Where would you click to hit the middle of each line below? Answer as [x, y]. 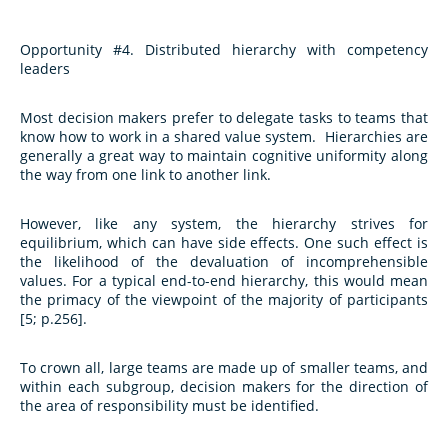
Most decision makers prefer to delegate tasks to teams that [224, 118]
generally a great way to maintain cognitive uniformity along [224, 156]
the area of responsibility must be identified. [169, 406]
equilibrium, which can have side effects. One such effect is [224, 243]
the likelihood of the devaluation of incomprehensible [224, 262]
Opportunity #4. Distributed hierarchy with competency [224, 50]
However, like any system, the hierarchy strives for [224, 224]
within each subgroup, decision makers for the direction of [224, 387]
